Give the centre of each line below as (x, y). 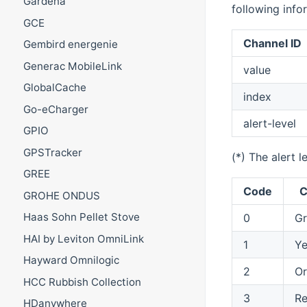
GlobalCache (54, 88)
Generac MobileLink (72, 66)
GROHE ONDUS (61, 195)
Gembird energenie (70, 45)
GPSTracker (52, 152)
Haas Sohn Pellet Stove (81, 217)
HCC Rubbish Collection (82, 282)
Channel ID (272, 44)
